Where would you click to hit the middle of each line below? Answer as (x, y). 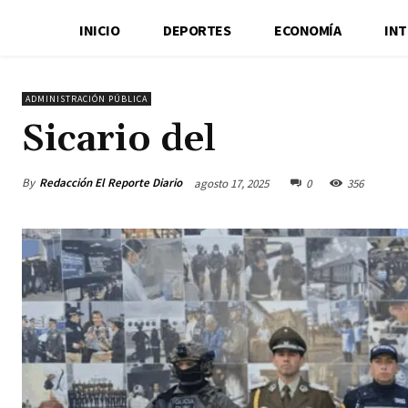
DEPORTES (197, 30)
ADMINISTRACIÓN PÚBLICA (87, 98)
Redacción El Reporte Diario (111, 182)
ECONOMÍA (308, 30)
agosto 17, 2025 (231, 183)
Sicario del (119, 139)
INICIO (100, 30)
